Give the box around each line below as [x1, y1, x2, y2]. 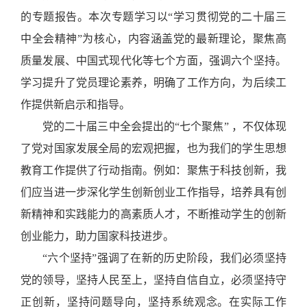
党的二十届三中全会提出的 [42, 121, 175, 132]
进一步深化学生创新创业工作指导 [53, 186, 221, 198]
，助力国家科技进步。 [64, 230, 174, 242]
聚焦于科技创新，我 [186, 164, 287, 176]
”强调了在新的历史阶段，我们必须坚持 [92, 252, 287, 264]
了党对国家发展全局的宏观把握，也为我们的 [21, 143, 243, 154]
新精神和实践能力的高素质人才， [21, 208, 187, 220]
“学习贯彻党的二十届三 [168, 11, 287, 23]
